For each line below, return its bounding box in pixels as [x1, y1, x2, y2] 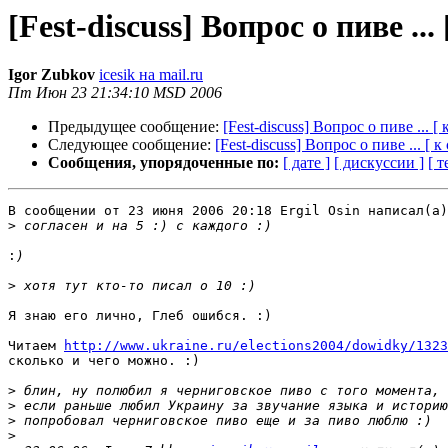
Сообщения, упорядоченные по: [48, 154, 279, 172]
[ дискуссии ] [334, 154, 424, 172]
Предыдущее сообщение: [48, 118, 223, 136]
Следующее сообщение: [48, 136, 215, 154]
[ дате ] [283, 154, 330, 172]
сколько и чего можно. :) [8, 353, 200, 369]
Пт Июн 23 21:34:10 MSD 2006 [8, 84, 222, 102]
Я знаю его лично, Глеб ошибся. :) [8, 308, 272, 324]
